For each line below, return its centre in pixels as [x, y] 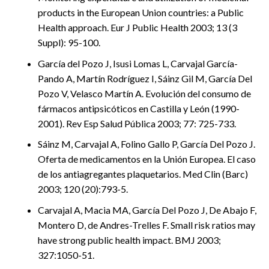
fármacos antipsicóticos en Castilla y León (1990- [139, 108]
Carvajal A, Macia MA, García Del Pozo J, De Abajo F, [147, 210]
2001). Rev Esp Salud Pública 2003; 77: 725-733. [137, 123]
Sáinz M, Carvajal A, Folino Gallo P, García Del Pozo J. [147, 144]
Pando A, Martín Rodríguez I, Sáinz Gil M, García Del [145, 78]
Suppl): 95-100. [69, 43]
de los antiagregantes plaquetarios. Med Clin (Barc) [143, 174]
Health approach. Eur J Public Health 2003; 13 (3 [138, 28]
